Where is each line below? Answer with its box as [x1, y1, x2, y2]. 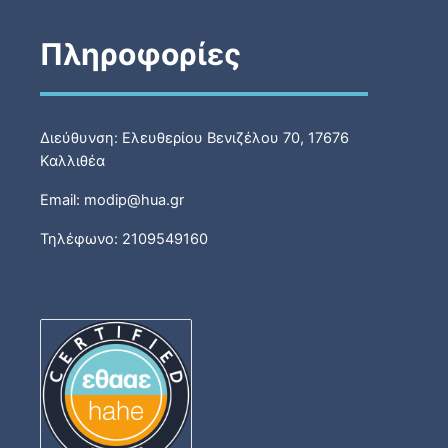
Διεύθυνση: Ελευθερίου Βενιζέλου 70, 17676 [40, 129, 349, 148]
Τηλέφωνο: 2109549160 [40, 230, 208, 249]
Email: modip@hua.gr [40, 191, 184, 210]
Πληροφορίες [40, 36, 241, 73]
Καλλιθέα [40, 152, 105, 171]
